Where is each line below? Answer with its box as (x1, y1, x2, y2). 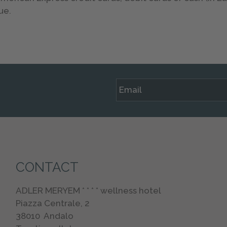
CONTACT (15, 159, 79, 175)
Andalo (43, 210, 73, 221)
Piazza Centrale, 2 (15, 198, 90, 208)
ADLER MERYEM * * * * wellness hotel (15, 185, 161, 196)
